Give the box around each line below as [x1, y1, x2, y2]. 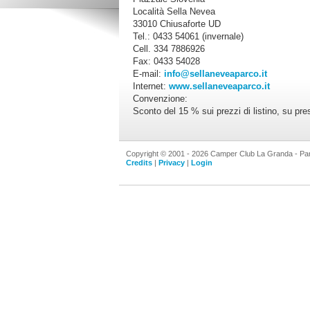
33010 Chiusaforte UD [133, 18, 221, 29]
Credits [126, 158, 152, 167]
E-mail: [133, 68, 164, 79]
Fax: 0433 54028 [133, 55, 200, 66]
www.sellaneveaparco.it [169, 80, 270, 91]
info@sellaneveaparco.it [164, 68, 267, 79]
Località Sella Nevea [133, 6, 215, 17]
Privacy [158, 158, 185, 167]
